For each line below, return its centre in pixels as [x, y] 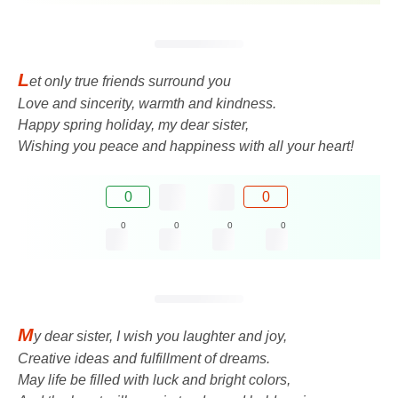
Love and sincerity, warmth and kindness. [147, 103]
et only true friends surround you [130, 81]
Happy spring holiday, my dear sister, [133, 124]
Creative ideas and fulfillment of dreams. [144, 358]
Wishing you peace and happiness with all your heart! [186, 146]
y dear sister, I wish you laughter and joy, [160, 336]
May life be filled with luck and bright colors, [154, 379]
